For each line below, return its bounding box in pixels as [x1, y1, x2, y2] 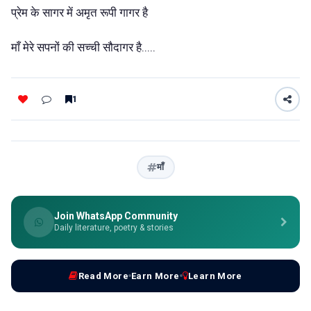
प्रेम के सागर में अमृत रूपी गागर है [11, 5, 151, 19]
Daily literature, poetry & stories [54, 222, 174, 233]
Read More [78, 270, 129, 281]
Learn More [187, 270, 242, 281]
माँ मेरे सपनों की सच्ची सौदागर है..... [11, 40, 155, 55]
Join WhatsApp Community [54, 210, 178, 221]
